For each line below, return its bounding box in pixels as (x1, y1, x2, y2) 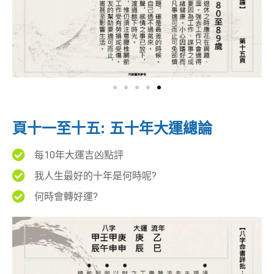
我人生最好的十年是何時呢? (34, 169, 157, 182)
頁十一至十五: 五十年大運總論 (12, 119, 212, 136)
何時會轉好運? (34, 190, 98, 202)
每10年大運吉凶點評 (34, 149, 124, 161)
